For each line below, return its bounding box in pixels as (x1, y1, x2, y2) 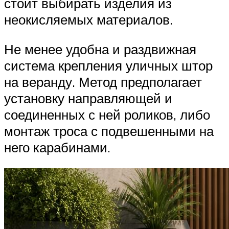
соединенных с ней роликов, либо (4, 106, 210, 123)
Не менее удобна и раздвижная (4, 40, 196, 57)
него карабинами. (4, 139, 110, 155)
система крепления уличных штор (4, 57, 213, 74)
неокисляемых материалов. (4, 11, 173, 28)
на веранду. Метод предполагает (4, 73, 202, 90)
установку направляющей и (4, 89, 172, 106)
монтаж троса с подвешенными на (4, 122, 214, 139)
